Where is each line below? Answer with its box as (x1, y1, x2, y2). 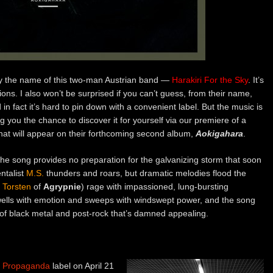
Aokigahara (196, 128, 243, 138)
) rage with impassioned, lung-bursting (81, 181, 229, 191)
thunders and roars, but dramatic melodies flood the (44, 168, 246, 178)
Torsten (2, 181, 31, 191)
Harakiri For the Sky (172, 74, 248, 85)
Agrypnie (43, 181, 81, 191)
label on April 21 (50, 260, 114, 271)
